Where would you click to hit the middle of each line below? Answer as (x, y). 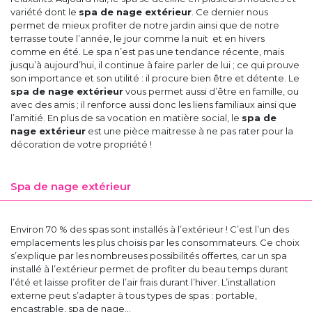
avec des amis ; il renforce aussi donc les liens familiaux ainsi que (154, 104)
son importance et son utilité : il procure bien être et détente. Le (155, 78)
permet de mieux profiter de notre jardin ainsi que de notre (145, 25)
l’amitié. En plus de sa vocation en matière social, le (126, 118)
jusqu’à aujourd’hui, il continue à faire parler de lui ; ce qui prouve (155, 65)
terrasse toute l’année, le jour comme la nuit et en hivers (138, 38)
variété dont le (45, 12)
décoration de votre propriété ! (81, 144)
